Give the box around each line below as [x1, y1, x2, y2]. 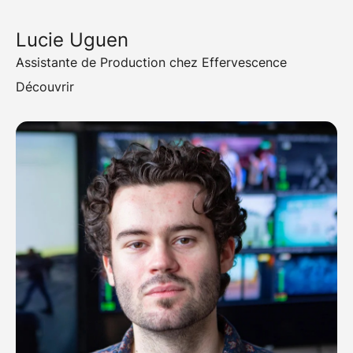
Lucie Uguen [16, 28, 128, 52]
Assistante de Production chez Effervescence [16, 54, 287, 71]
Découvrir [16, 79, 74, 95]
